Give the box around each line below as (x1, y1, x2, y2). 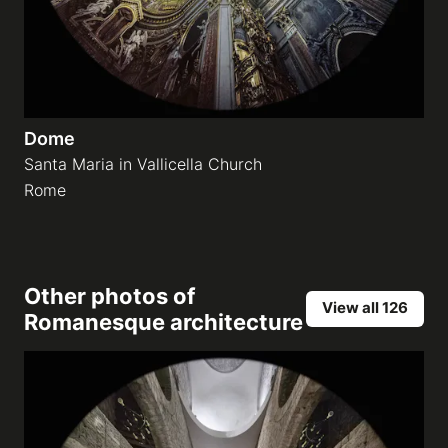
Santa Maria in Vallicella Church (24, 154, 262, 174)
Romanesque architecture (24, 309, 303, 335)
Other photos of (24, 283, 195, 309)
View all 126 (322, 298, 408, 317)
